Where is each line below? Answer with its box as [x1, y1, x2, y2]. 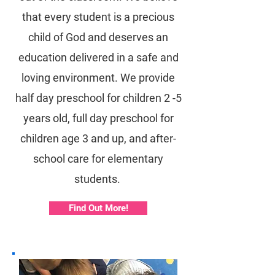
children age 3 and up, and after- [20, 132, 176, 145]
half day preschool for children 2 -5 [15, 91, 182, 104]
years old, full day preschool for [23, 112, 174, 125]
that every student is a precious [22, 10, 174, 23]
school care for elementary [33, 152, 163, 165]
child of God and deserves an [28, 31, 168, 44]
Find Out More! [68, 203, 128, 214]
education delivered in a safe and [18, 51, 179, 64]
